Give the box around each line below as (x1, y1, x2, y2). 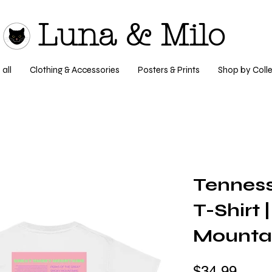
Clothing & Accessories (29, 64, 120, 75)
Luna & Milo (38, 18, 225, 53)
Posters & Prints (137, 64, 200, 75)
